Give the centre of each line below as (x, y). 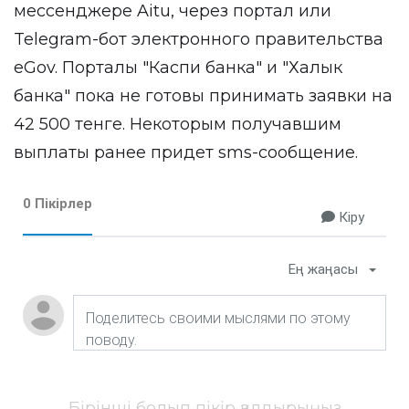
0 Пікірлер (58, 204)
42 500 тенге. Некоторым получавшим (178, 124)
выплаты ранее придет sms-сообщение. (186, 152)
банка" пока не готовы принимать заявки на (203, 96)
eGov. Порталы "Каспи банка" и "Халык (178, 68)
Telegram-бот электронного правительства (199, 39)
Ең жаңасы (323, 269)
